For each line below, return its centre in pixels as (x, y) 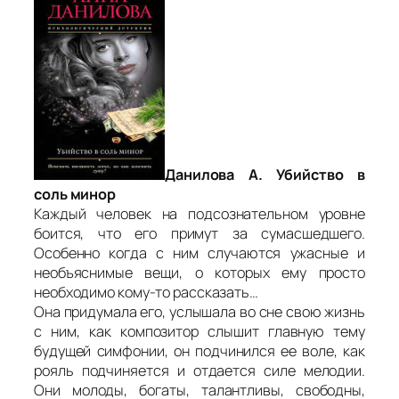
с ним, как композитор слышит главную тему (199, 332)
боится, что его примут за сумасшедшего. (199, 234)
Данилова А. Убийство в (265, 175)
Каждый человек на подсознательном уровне (199, 214)
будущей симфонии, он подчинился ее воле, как (199, 351)
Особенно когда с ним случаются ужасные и (199, 253)
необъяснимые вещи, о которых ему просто (199, 273)
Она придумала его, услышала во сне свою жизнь (199, 312)
